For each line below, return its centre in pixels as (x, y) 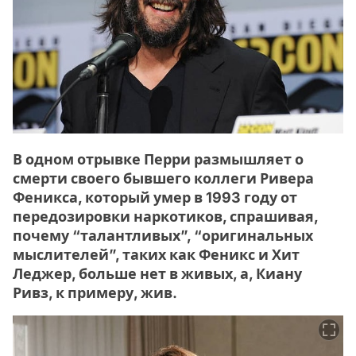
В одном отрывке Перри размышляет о (158, 159)
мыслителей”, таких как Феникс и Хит (156, 254)
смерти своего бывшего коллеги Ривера (163, 178)
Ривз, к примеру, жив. (95, 292)
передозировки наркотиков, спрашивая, (165, 216)
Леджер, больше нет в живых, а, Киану (157, 273)
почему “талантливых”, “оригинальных (163, 235)
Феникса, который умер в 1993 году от (155, 197)
